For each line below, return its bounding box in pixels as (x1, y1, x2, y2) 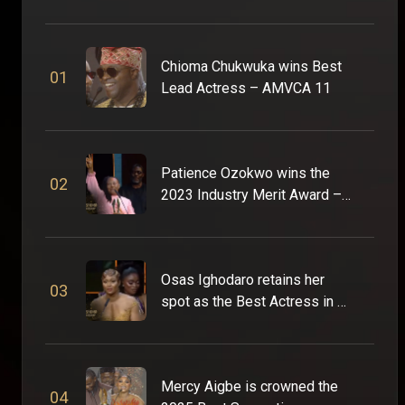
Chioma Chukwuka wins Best (161, 57, 342, 75)
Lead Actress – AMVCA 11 (161, 79, 331, 97)
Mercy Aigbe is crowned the (161, 377, 338, 395)
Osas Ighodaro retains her (161, 270, 325, 288)
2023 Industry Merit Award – (161, 185, 342, 203)
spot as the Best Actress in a (161, 292, 344, 310)
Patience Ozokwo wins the (161, 164, 330, 182)
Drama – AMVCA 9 (161, 314, 278, 332)
